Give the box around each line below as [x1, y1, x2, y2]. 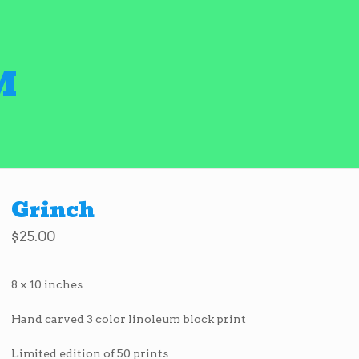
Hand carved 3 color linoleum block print [11, 312, 247, 325]
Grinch [11, 192, 95, 227]
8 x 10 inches [11, 277, 83, 291]
